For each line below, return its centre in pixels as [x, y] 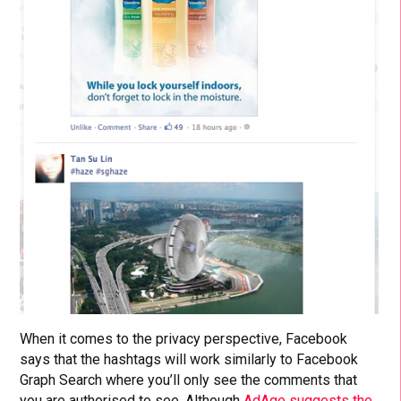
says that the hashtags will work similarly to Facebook [189, 360]
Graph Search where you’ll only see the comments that [189, 380]
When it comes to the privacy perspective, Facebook [184, 339]
